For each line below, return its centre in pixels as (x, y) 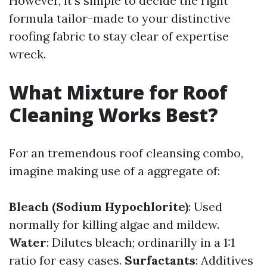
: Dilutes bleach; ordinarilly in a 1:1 (141, 242)
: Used (205, 207)
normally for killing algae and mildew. (114, 224)
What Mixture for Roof (118, 92)
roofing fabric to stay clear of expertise (119, 36)
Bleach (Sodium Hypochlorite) (99, 207)
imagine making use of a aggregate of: (114, 171)
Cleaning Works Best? (114, 115)
